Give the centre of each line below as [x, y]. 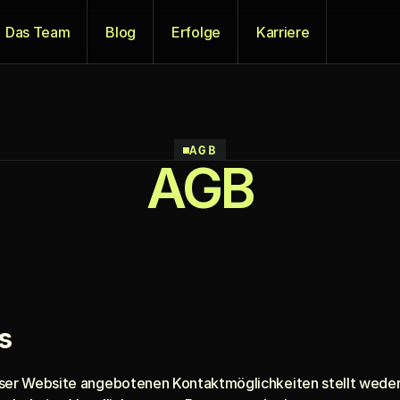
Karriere [283, 32]
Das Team [37, 32]
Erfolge [196, 32]
